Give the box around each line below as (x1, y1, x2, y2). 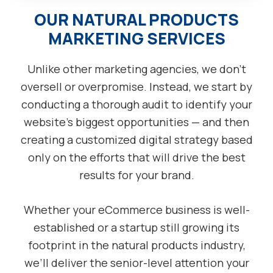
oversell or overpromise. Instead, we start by (21, 79, 252, 94)
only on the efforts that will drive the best (27, 150, 246, 165)
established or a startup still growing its (34, 220, 239, 235)
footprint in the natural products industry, (27, 238, 246, 253)
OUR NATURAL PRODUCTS (34, 9, 239, 31)
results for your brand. (79, 168, 194, 183)
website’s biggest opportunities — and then (24, 115, 249, 130)
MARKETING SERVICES (48, 27, 225, 50)
